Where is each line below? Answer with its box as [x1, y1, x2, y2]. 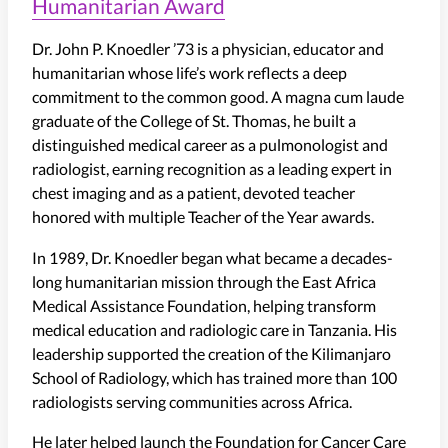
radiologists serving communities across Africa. [32, 391, 358, 411]
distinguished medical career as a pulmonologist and [32, 135, 388, 155]
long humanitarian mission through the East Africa [32, 271, 376, 291]
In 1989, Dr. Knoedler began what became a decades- [32, 247, 393, 267]
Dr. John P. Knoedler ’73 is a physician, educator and [32, 39, 384, 59]
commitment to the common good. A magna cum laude [32, 87, 404, 107]
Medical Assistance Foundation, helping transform [32, 295, 376, 315]
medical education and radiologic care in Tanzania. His [32, 319, 397, 339]
